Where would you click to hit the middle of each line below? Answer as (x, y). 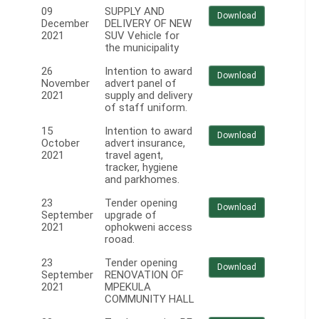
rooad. (120, 240)
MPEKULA (128, 287)
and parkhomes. (142, 180)
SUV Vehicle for (142, 36)
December (65, 24)
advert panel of (141, 84)
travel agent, (134, 156)
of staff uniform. (146, 108)
